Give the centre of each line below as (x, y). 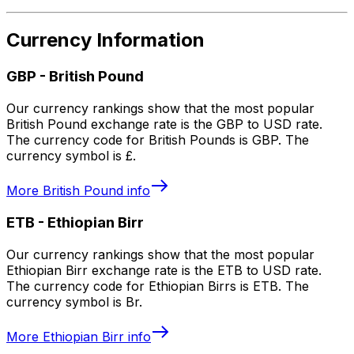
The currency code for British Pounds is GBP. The (158, 140)
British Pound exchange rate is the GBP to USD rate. (164, 124)
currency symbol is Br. (74, 301)
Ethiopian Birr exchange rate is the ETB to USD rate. (164, 270)
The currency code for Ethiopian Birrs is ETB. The (158, 286)
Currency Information (105, 40)
